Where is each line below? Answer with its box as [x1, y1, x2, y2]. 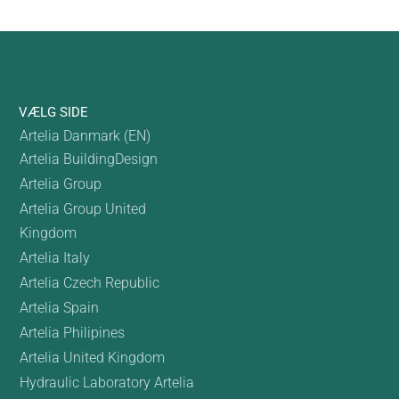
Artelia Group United [19, 200, 146, 218]
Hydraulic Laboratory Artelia [19, 374, 194, 392]
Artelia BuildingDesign [19, 151, 158, 168]
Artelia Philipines [19, 324, 125, 342]
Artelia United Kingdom [19, 349, 165, 367]
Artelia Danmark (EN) [19, 127, 151, 145]
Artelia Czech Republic [19, 274, 159, 292]
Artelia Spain [19, 299, 99, 317]
